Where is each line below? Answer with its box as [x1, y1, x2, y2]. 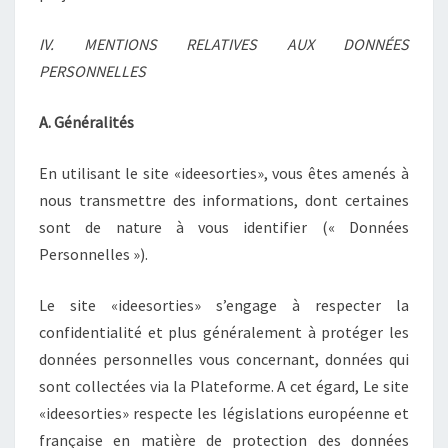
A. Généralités [39, 111, 134, 132]
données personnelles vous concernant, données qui [39, 348, 409, 369]
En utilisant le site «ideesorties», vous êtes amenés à [39, 162, 409, 183]
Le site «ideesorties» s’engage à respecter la [39, 294, 409, 315]
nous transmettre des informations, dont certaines [39, 189, 409, 210]
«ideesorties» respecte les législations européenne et [39, 402, 409, 423]
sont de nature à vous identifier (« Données [39, 216, 409, 237]
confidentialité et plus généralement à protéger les [39, 321, 409, 342]
